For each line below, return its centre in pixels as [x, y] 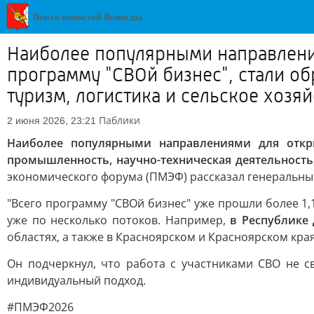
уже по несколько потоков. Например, [119, 220]
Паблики [120, 120]
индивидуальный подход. [76, 280]
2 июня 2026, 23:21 [52, 121]
